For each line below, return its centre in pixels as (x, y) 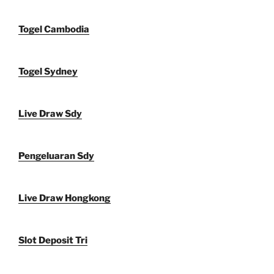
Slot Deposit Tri (53, 241)
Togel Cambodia (54, 30)
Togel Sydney (48, 72)
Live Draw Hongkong (65, 198)
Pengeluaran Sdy (56, 156)
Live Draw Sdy (50, 114)
